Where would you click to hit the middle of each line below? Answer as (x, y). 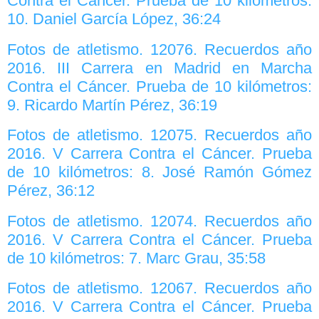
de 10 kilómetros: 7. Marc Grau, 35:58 (136, 258)
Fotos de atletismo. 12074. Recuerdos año (159, 221)
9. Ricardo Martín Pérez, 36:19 (112, 105)
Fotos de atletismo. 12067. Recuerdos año (159, 288)
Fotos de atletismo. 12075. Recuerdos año (159, 135)
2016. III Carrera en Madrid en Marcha (159, 68)
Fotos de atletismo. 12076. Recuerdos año (159, 49)
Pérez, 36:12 (51, 191)
